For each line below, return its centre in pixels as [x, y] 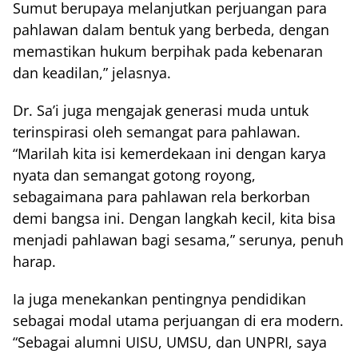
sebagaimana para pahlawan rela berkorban [161, 197]
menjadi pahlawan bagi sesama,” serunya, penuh [178, 240]
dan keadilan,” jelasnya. [92, 73]
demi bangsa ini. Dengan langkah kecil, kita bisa [174, 219]
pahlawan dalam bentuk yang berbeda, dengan [171, 30]
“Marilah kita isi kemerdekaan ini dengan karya [169, 154]
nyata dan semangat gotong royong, [134, 175]
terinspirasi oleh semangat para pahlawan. [157, 132]
